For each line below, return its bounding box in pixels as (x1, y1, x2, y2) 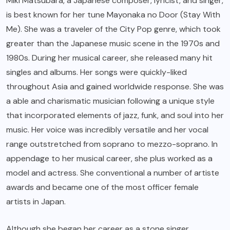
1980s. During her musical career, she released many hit (6, 52, 213, 64)
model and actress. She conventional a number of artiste (6, 167, 219, 179)
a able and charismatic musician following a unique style (6, 95, 215, 107)
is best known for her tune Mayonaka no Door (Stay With (6, 9, 220, 21)
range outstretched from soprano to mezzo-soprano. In (6, 139, 218, 150)
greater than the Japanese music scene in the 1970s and (6, 38, 220, 49)
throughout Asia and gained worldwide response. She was (6, 81, 224, 92)
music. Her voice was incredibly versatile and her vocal (6, 124, 208, 136)
